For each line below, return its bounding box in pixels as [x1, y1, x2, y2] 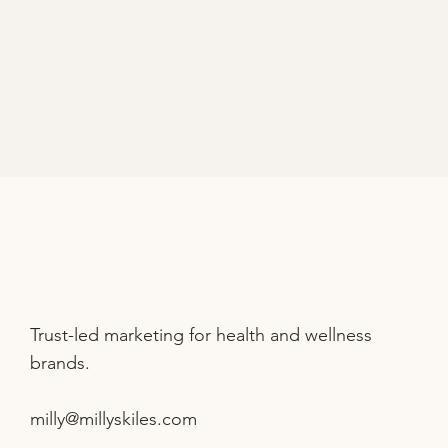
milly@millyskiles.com [30, 407, 198, 430]
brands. [30, 351, 91, 374]
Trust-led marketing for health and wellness [30, 323, 373, 346]
